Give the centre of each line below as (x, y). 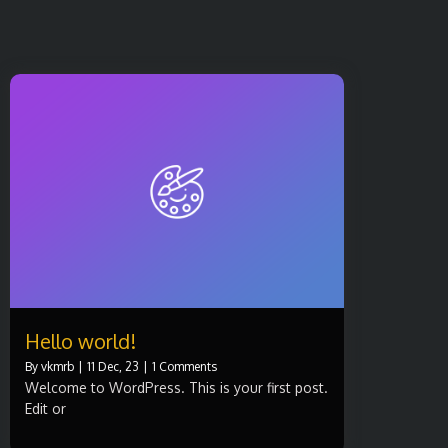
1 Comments (184, 366)
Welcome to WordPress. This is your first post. (176, 387)
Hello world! (80, 340)
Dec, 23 (118, 366)
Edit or (45, 408)
